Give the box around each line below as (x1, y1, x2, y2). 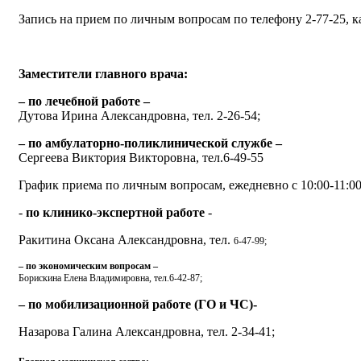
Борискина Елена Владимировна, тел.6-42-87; (19, 272, 202, 284)
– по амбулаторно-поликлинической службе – (19, 135, 282, 150)
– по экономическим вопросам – (19, 259, 158, 272)
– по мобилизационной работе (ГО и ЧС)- (19, 297, 260, 311)
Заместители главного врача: (19, 66, 188, 81)
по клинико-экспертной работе (26, 205, 205, 219)
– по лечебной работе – (19, 93, 150, 108)
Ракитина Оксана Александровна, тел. (19, 232, 234, 247)
